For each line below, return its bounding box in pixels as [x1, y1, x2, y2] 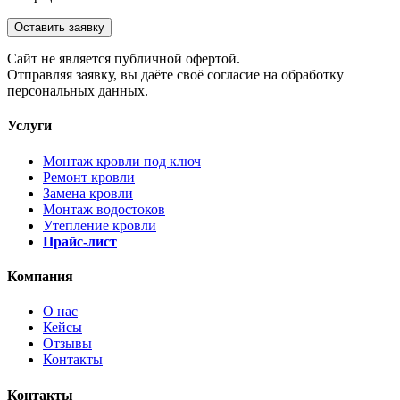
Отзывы [43, 336, 92, 352]
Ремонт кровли [43, 169, 135, 185]
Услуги [7, 118, 52, 134]
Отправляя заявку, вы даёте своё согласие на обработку [7, 67, 344, 83]
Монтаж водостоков [43, 201, 165, 217]
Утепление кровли [43, 217, 156, 233]
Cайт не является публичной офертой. [7, 51, 240, 67]
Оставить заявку [14, 21, 104, 35]
